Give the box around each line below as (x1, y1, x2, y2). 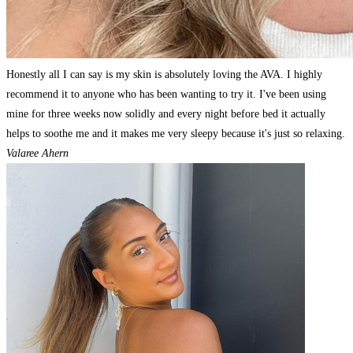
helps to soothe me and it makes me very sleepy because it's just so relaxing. (6, 128, 345, 140)
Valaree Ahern (6, 147, 69, 160)
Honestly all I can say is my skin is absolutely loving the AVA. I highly (6, 69, 322, 81)
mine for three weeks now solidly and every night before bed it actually (6, 108, 325, 121)
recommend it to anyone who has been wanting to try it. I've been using (6, 88, 326, 101)
